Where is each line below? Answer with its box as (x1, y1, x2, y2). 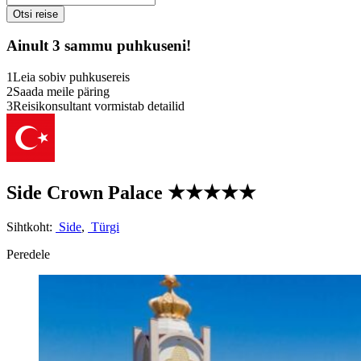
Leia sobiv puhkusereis (13, 70, 130, 85)
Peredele (6, 247, 50, 261)
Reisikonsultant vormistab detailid (13, 99, 185, 114)
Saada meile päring (13, 85, 110, 99)
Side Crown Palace (6, 182, 168, 204)
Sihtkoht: (6, 219, 56, 234)
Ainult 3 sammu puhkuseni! (6, 37, 191, 55)
